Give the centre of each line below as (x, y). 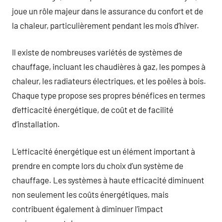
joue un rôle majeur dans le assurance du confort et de (108, 11)
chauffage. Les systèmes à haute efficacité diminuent (108, 180)
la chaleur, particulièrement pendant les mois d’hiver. (106, 25)
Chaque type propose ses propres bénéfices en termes (109, 95)
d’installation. (36, 124)
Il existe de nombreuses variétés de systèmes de (97, 52)
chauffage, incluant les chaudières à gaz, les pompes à (109, 66)
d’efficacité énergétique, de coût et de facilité (93, 110)
